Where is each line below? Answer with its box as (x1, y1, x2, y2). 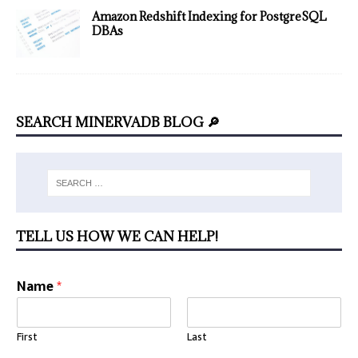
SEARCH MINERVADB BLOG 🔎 (16, 113, 220, 132)
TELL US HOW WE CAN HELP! (16, 228, 218, 246)
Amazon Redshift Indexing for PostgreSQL (92, 9, 327, 25)
